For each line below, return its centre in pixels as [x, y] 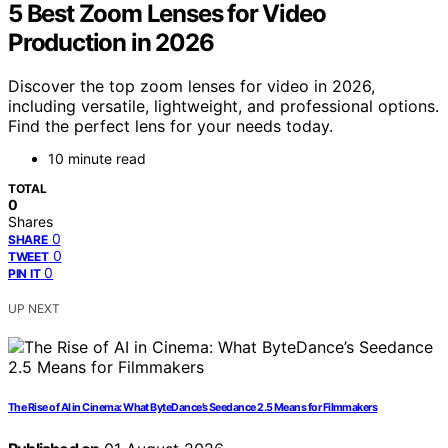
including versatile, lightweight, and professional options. [223, 106]
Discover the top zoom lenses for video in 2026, [191, 86]
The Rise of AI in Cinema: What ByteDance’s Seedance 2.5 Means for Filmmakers [193, 408]
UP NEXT [34, 309]
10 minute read [97, 159]
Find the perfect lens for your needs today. [170, 126]
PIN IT [24, 274]
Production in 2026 [111, 42]
